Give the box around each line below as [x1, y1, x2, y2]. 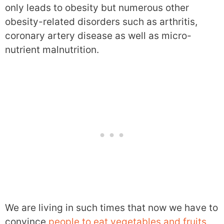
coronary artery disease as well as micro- [5, 29, 191, 41]
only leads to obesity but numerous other [5, 1, 189, 13]
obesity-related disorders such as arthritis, [5, 15, 197, 27]
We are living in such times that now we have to [5, 202, 218, 213]
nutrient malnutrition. [5, 43, 99, 55]
